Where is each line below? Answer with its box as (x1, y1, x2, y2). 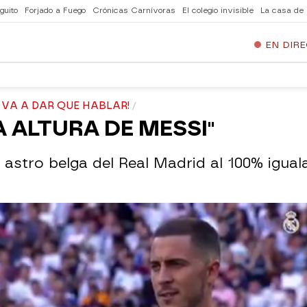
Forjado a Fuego (25, 6, 86, 15)
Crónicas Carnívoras (93, 6, 175, 15)
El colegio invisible (182, 6, 254, 15)
